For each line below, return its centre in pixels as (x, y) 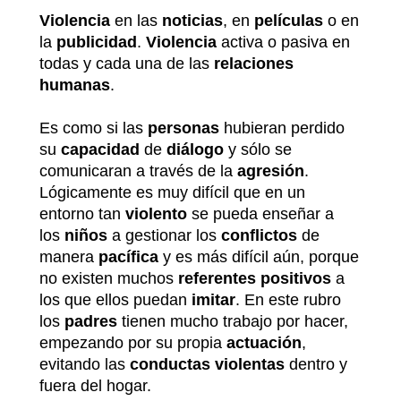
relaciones (254, 63)
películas (289, 20)
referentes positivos (255, 278)
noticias (192, 20)
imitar (213, 299)
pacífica (128, 256)
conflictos (259, 235)
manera (69, 256)
